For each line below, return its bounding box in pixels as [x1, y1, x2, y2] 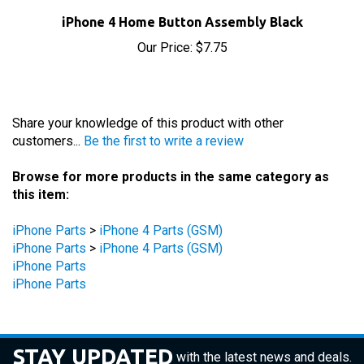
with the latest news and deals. [175, 330, 352, 346]
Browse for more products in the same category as [12, 150, 329, 166]
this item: [12, 168, 69, 184]
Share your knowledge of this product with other [12, 97, 284, 112]
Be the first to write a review [84, 115, 244, 130]
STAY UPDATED [12, 326, 173, 350]
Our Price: [136, 21, 193, 37]
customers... [12, 115, 84, 130]
